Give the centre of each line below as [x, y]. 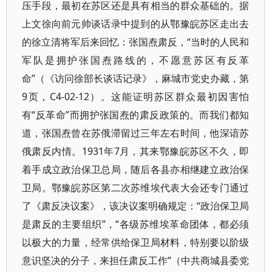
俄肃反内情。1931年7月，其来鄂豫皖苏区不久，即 [136, 151]
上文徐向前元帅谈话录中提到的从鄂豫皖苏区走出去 [136, 24]
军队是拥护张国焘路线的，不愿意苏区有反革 [136, 60]
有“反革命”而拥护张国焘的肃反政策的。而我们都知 [136, 115]
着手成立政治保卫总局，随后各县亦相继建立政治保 [136, 169]
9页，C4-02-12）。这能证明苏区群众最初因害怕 [136, 97]
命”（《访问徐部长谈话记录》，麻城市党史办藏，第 [136, 78]
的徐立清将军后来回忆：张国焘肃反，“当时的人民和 [136, 42]
